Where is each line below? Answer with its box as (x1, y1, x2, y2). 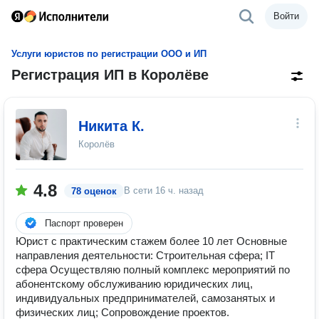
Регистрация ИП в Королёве (11, 67, 209, 83)
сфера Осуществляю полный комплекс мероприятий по (16, 263, 290, 276)
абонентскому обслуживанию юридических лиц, (16, 278, 253, 290)
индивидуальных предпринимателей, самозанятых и (16, 292, 275, 304)
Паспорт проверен (45, 218, 123, 229)
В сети (124, 185, 155, 196)
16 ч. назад (155, 185, 204, 196)
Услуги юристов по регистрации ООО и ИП (11, 48, 206, 59)
